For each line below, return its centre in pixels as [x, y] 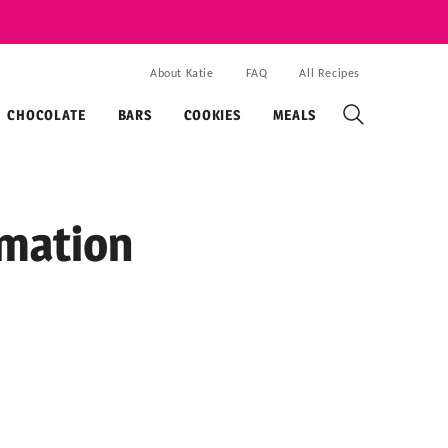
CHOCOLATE [46, 114]
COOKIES [212, 114]
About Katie [181, 74]
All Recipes [329, 74]
